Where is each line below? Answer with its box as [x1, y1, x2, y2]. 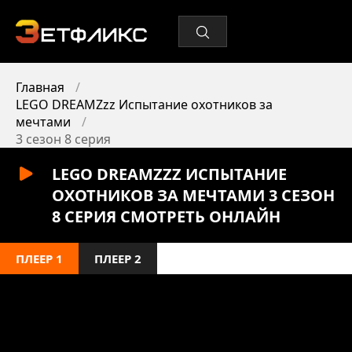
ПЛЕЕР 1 [16, 251, 63, 266]
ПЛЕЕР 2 [94, 251, 141, 266]
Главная [16, 79, 64, 96]
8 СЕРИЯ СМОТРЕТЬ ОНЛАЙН [52, 206, 280, 227]
